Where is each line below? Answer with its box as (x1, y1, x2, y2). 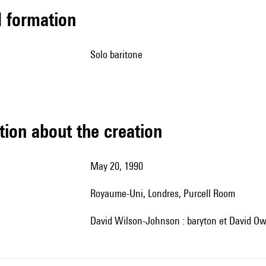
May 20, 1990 (99, 160, 143, 172)
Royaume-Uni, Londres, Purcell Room (96, 187, 235, 199)
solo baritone (96, 48, 142, 61)
